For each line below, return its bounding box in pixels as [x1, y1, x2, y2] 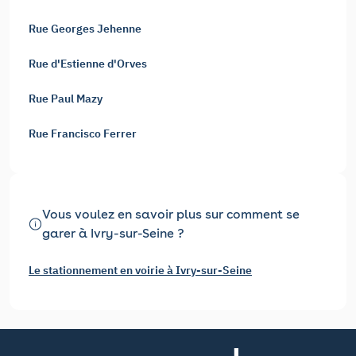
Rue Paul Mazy [29, 91, 103, 106]
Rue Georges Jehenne [29, 21, 141, 36]
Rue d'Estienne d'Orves [29, 56, 147, 71]
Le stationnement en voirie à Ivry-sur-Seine [29, 262, 252, 277]
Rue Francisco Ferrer [29, 126, 137, 141]
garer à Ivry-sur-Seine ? [42, 225, 184, 241]
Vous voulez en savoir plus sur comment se [42, 206, 300, 222]
